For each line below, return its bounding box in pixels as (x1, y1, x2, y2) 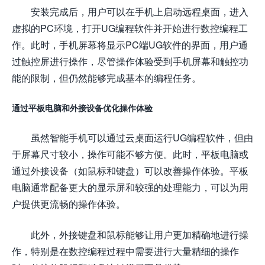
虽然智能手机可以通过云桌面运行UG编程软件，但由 (31, 131, 253, 143)
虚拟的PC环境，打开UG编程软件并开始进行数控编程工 (12, 22, 248, 34)
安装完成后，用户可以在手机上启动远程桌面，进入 (31, 5, 248, 17)
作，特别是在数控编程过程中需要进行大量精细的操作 (12, 245, 239, 257)
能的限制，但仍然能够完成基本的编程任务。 (12, 72, 201, 83)
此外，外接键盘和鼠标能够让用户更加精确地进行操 (31, 228, 248, 240)
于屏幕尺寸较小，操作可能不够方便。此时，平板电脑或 (12, 148, 248, 160)
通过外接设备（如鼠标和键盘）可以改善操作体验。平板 (12, 164, 248, 176)
